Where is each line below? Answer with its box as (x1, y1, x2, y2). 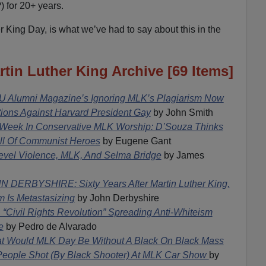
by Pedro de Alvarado (3, 221, 97, 232)
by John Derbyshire (74, 192, 159, 203)
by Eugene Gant (100, 135, 171, 146)
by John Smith (153, 107, 213, 118)
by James (161, 150, 204, 160)
